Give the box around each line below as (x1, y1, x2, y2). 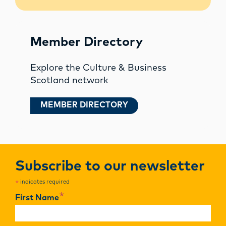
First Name (15, 194, 59, 202)
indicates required (19, 180, 70, 185)
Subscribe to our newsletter (15, 160, 205, 174)
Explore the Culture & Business (30, 64, 166, 73)
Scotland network (30, 76, 108, 86)
